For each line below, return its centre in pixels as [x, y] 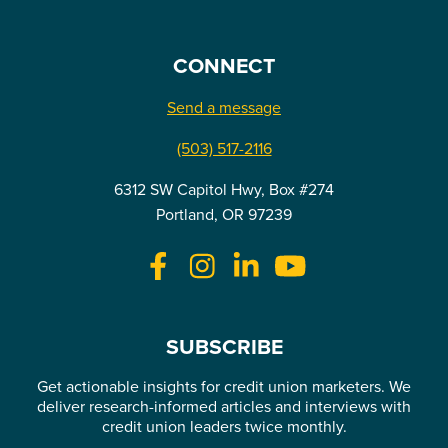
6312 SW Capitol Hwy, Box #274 [224, 189]
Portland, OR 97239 [224, 214]
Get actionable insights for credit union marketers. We [224, 386]
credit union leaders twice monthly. [224, 426]
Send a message [224, 107]
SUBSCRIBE [224, 347]
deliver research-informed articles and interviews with [224, 406]
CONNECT [224, 66]
